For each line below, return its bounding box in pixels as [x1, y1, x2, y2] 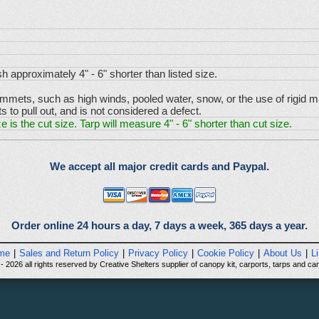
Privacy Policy [128, 248, 188, 259]
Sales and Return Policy [19, 248, 119, 259]
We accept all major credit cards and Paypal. [50, 160, 269, 173]
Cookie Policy [197, 248, 254, 259]
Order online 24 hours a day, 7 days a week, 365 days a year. [11, 219, 308, 231]
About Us [263, 248, 302, 259]
